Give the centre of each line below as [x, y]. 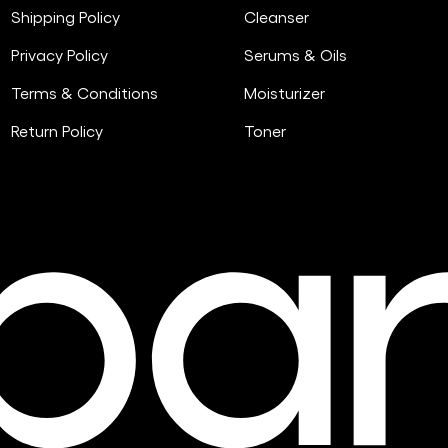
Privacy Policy [59, 55]
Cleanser [277, 17]
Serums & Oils [296, 55]
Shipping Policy [65, 17]
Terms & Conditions [84, 93]
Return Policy [56, 131]
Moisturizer [285, 93]
